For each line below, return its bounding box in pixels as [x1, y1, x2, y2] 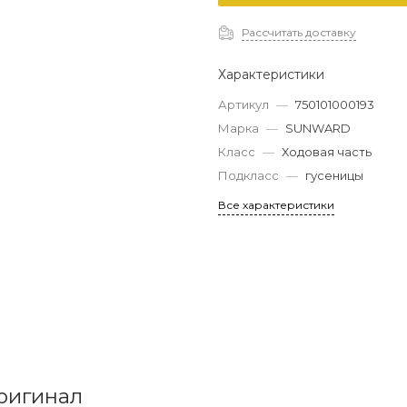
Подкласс [218, 168, 279, 183]
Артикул [218, 97, 269, 112]
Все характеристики [218, 198, 334, 212]
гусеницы [305, 168, 363, 183]
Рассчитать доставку [242, 25, 356, 39]
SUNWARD [285, 121, 351, 135]
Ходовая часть [282, 144, 372, 159]
